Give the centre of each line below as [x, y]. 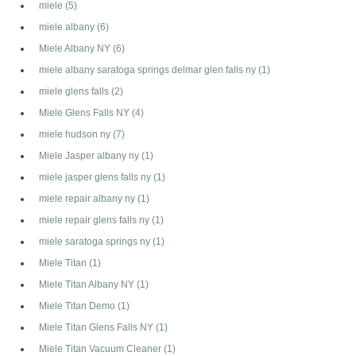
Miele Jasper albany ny [90, 155]
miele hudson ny [76, 133]
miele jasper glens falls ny [96, 176]
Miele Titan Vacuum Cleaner [101, 348]
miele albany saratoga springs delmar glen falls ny [149, 69]
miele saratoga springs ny [96, 241]
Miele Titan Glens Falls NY [97, 327]
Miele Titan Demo [78, 305]
